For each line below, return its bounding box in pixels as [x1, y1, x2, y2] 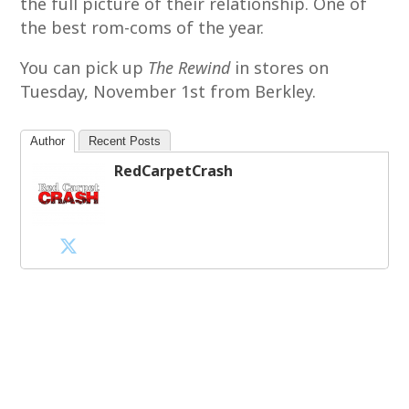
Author [30, 134, 66, 148]
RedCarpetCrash [114, 161, 234, 181]
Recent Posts [89, 134, 162, 148]
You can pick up [20, 57, 149, 79]
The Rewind [148, 57, 231, 79]
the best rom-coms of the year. [20, 16, 265, 38]
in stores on [230, 57, 330, 79]
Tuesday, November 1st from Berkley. [20, 80, 317, 102]
